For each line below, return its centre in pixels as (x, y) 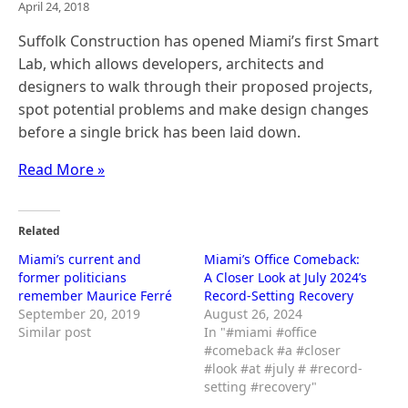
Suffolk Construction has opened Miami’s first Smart (199, 41)
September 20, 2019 (79, 314)
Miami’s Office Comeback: (282, 259)
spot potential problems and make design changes (194, 109)
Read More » (61, 169)
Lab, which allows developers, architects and (171, 64)
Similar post (55, 332)
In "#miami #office (260, 332)
